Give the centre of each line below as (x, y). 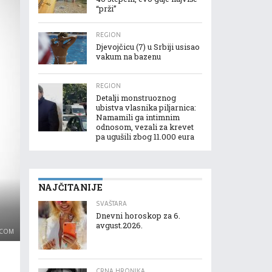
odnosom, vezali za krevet (145, 127)
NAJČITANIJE (70, 188)
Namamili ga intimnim (138, 117)
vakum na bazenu (128, 56)
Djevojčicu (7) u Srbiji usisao (148, 47)
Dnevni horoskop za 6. (138, 216)
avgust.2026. (119, 226)
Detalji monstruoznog (136, 98)
